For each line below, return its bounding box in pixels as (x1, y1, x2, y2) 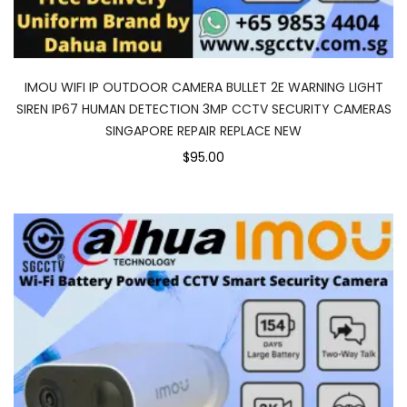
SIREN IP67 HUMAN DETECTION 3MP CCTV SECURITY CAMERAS (15, 100, 392, 118)
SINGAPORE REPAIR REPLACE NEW (105, 122, 302, 140)
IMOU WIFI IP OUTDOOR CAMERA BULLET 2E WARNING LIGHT (24, 78, 383, 96)
